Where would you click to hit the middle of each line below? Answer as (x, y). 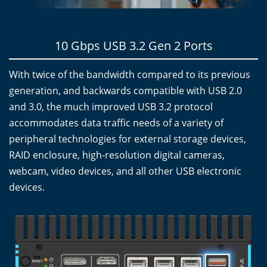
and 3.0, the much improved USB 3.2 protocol (111, 107)
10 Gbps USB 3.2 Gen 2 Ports (133, 46)
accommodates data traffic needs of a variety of (116, 123)
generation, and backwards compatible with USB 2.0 (125, 91)
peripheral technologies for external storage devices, (128, 139)
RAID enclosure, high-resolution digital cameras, (117, 155)
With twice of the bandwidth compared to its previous (130, 74)
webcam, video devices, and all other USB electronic (125, 171)
